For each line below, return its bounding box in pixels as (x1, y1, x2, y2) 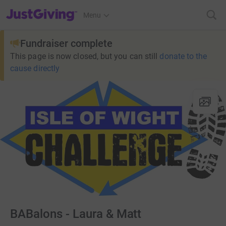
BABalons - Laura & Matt (10, 207, 142, 221)
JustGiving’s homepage (6, 5, 79, 13)
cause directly (10, 64, 60, 73)
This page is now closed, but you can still (10, 51, 158, 61)
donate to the (159, 51, 207, 61)
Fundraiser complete (20, 37, 112, 49)
